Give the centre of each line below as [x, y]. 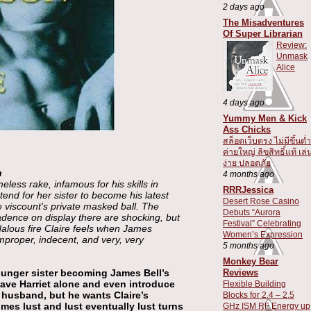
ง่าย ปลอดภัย [247, 163]
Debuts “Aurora [252, 212]
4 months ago [249, 174]
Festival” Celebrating [262, 223]
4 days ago [244, 102]
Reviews [241, 272]
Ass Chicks [247, 129]
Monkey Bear [251, 261]
